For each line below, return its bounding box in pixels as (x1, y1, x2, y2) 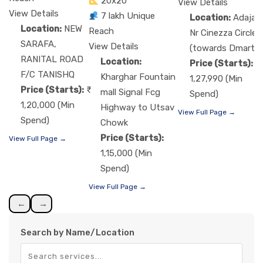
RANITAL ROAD (21, 54, 83, 65)
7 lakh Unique (101, 11, 156, 22)
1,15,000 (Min (100, 148, 152, 159)
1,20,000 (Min (21, 100, 75, 111)
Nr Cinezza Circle (190, 28, 257, 39)
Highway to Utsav (100, 102, 174, 113)
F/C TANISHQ (21, 69, 75, 80)
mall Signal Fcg (100, 87, 160, 98)
